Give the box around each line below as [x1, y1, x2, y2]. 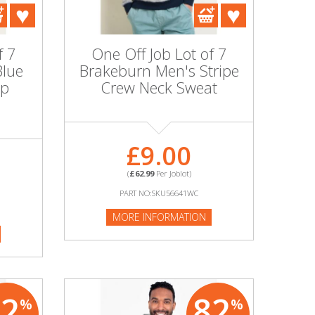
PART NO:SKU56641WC [120, 188, 198, 198]
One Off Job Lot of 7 [91, 43, 227, 64]
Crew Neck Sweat [101, 77, 217, 98]
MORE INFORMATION [112, 210, 206, 224]
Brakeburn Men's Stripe [79, 60, 239, 81]
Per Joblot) [153, 168, 191, 179]
